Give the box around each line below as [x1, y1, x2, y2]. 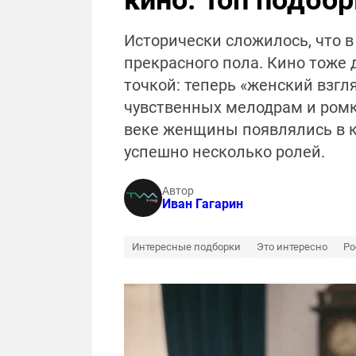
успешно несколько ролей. [124, 142, 325, 162]
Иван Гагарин [162, 196, 243, 212]
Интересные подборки [132, 241, 241, 253]
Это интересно [257, 241, 327, 253]
